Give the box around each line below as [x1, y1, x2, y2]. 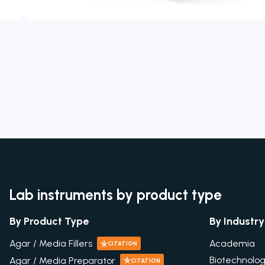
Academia [209, 238, 256, 249]
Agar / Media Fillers [9, 238, 92, 250]
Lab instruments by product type [9, 186, 222, 203]
